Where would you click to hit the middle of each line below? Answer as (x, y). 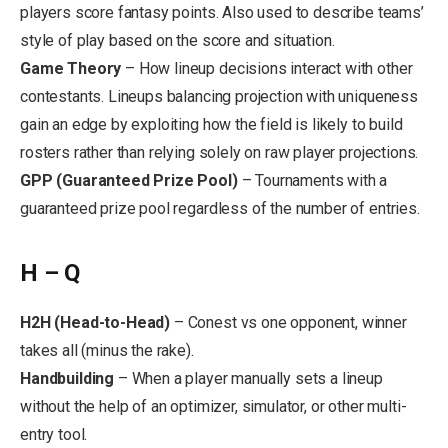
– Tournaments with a (314, 180)
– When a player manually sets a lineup (250, 379)
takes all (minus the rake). (107, 351)
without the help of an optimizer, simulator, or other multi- (213, 407)
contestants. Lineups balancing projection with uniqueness (219, 96)
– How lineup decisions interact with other (269, 68)
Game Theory (73, 68)
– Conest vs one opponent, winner (290, 323)
